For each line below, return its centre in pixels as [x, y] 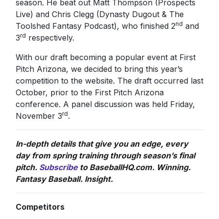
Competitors [41, 207]
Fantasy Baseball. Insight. [64, 179]
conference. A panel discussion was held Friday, [105, 104]
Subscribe [58, 167]
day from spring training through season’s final [105, 155]
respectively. [50, 37]
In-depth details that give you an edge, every [102, 143]
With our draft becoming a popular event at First [105, 57]
